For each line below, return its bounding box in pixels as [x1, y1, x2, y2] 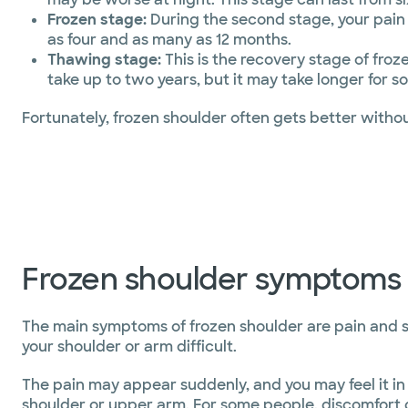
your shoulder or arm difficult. [22, 337, 237, 356]
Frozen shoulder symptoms [22, 260, 401, 299]
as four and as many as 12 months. [47, 30, 291, 49]
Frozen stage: [47, 10, 147, 29]
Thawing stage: [47, 50, 165, 69]
